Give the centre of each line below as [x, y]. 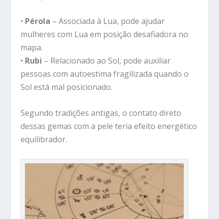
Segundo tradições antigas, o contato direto [101, 113]
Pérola [38, 21]
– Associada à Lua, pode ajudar [108, 21]
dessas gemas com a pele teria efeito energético [109, 126]
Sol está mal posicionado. [67, 87]
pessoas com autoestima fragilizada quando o [105, 74]
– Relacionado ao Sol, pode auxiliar [107, 61]
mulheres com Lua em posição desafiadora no [105, 34]
